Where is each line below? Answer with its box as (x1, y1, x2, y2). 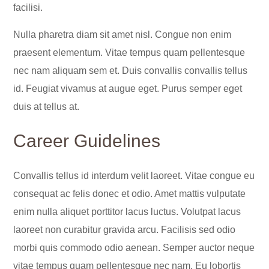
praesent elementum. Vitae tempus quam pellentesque (13, 47, 246, 58)
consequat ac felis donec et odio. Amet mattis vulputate (13, 189, 246, 199)
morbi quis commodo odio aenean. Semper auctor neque (13, 243, 255, 253)
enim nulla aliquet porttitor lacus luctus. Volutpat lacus (13, 207, 241, 217)
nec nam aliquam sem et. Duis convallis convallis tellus (13, 65, 248, 76)
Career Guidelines (13, 131, 161, 151)
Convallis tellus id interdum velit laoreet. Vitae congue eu (13, 171, 255, 181)
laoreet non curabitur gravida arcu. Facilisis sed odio (13, 225, 236, 235)
